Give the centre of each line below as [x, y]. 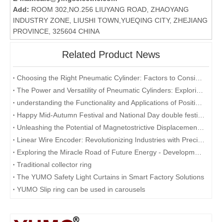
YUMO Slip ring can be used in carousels [81, 189]
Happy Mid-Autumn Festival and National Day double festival [201, 115]
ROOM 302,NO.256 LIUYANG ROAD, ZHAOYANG [110, 9]
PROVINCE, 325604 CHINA [56, 31]
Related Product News [111, 54]
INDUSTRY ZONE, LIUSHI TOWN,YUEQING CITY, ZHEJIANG [110, 20]
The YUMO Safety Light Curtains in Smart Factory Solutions [111, 177]
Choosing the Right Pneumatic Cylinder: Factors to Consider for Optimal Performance [199, 78]
